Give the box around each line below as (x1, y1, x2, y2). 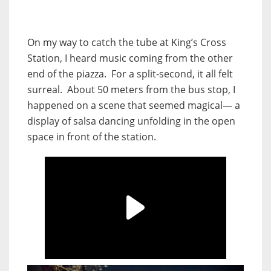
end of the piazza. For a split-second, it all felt (27, 67, 233, 80)
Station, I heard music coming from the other (27, 51, 233, 65)
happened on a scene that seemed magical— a (27, 98, 240, 112)
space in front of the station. (27, 129, 156, 143)
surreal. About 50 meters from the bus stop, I (27, 82, 235, 96)
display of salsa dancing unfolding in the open (27, 114, 235, 128)
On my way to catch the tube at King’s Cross (27, 35, 226, 49)
